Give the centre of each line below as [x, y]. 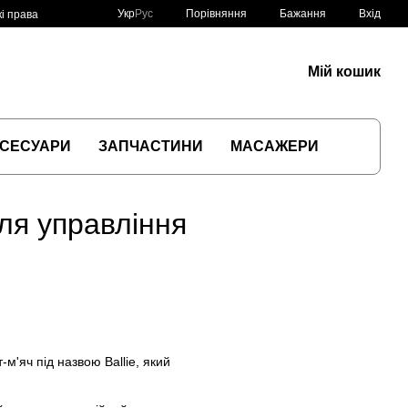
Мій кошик [344, 71]
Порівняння [216, 13]
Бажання [303, 14]
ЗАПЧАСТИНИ [150, 146]
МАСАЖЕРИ [274, 146]
